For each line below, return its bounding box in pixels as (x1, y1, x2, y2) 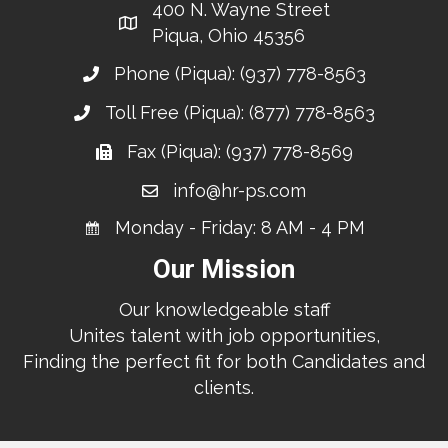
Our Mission (153, 254, 295, 284)
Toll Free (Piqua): (104, 102, 249, 123)
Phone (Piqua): (113, 63, 240, 84)
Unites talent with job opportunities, (68, 325, 380, 346)
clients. (194, 377, 254, 398)
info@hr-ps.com (173, 180, 306, 201)
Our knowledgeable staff (118, 299, 330, 320)
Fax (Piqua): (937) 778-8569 (126, 141, 353, 162)
